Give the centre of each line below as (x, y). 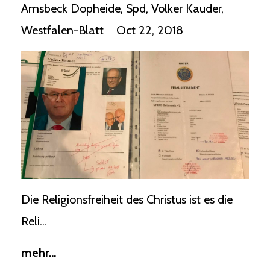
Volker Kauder (186, 8)
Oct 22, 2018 (150, 30)
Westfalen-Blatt (62, 30)
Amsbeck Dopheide (71, 8)
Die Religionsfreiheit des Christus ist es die (127, 199)
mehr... (39, 252)
